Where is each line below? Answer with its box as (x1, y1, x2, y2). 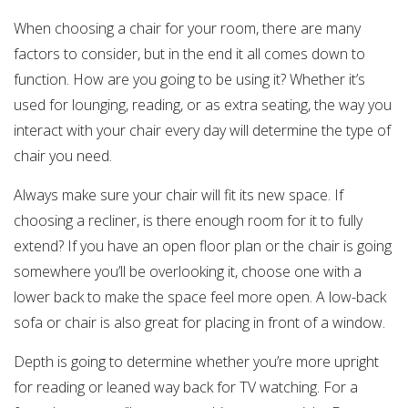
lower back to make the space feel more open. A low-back (14, 287, 386, 308)
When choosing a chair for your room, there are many (14, 18, 361, 39)
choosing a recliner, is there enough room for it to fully (14, 210, 362, 231)
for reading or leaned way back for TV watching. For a (14, 377, 358, 398)
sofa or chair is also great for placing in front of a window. (14, 312, 385, 333)
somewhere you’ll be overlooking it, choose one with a (14, 261, 362, 282)
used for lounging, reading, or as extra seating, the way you (14, 95, 392, 116)
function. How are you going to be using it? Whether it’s (14, 69, 365, 90)
